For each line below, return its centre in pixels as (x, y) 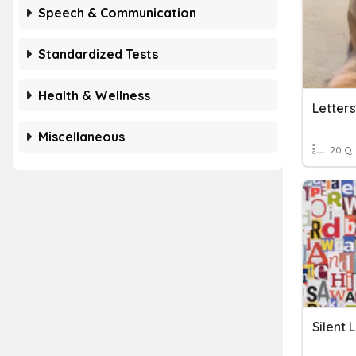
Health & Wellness (94, 95)
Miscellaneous (81, 137)
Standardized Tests (98, 54)
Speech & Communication (117, 13)
